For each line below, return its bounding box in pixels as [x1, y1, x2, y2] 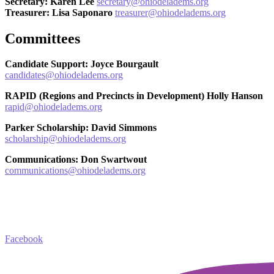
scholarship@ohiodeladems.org [5, 133, 126, 144]
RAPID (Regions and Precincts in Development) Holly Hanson [5, 91, 263, 102]
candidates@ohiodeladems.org [5, 70, 123, 81]
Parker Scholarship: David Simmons [5, 122, 157, 133]
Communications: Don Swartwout [5, 154, 147, 165]
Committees [5, 30, 80, 46]
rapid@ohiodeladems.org [5, 102, 102, 113]
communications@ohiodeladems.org [5, 165, 146, 176]
